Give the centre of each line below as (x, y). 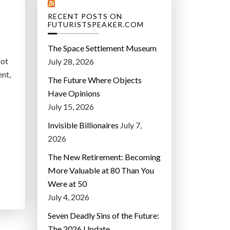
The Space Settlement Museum (102, 48)
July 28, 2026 (71, 62)
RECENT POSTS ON (85, 16)
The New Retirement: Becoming (104, 157)
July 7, (131, 125)
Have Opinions (74, 93)
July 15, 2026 (71, 107)
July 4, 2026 (69, 197)
